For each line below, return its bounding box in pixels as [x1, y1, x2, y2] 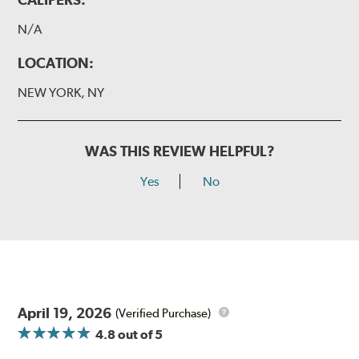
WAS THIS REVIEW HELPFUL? [84, 143, 275, 160]
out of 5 [115, 327, 163, 343]
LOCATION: [18, 54, 95, 72]
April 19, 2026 [18, 305, 112, 322]
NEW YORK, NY [18, 85, 105, 101]
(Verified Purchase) [115, 305, 212, 321]
